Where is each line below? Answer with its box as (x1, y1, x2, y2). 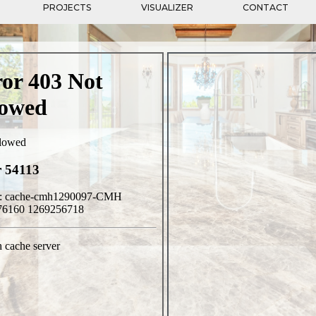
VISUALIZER (141, 2, 193, 13)
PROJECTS (43, 2, 92, 13)
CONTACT (243, 2, 288, 13)
